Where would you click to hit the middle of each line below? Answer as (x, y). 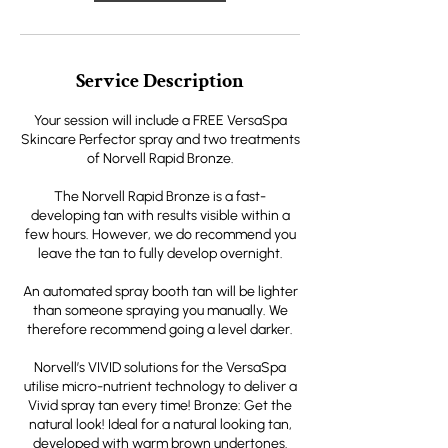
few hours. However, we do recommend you (160, 234)
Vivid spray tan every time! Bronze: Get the (160, 405)
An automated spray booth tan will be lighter (160, 291)
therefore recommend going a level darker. (160, 329)
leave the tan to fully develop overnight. (160, 253)
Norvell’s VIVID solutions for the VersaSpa (160, 367)
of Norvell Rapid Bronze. (160, 158)
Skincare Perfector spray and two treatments (160, 139)
